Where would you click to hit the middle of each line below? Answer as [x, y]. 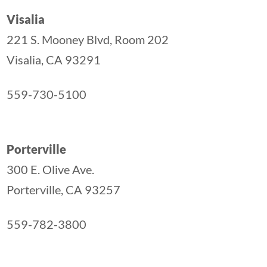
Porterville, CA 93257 [63, 190]
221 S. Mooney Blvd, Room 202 [87, 39]
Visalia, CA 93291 [53, 60]
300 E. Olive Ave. [51, 169]
